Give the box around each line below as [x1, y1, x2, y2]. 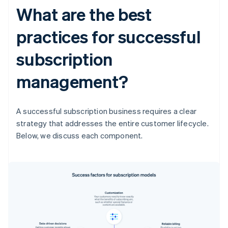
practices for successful [16, 25, 201, 48]
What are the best [16, 3, 152, 25]
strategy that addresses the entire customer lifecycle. [16, 118, 209, 129]
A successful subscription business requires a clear [16, 106, 197, 117]
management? [16, 70, 128, 93]
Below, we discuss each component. [16, 130, 143, 141]
